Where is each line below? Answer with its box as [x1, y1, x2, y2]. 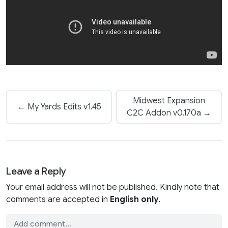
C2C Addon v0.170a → [127, 107, 211, 118]
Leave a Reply [6, 164, 66, 177]
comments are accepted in [6, 194, 110, 205]
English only [110, 194, 158, 205]
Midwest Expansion [133, 95, 205, 106]
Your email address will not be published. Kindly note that [6, 182, 219, 192]
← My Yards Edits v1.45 [17, 101, 101, 112]
